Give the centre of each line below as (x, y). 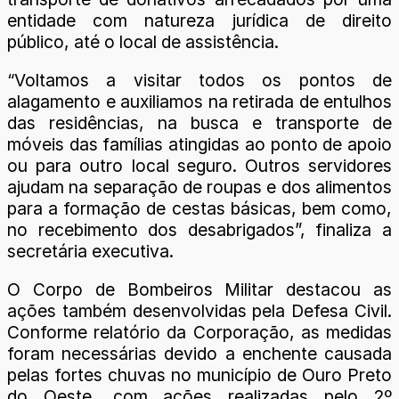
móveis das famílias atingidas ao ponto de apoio (199, 144)
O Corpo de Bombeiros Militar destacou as (199, 289)
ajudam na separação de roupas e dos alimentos (199, 187)
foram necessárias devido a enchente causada (199, 353)
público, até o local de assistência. (143, 41)
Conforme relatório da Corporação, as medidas (199, 332)
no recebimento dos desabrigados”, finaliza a (199, 229)
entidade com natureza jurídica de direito (199, 20)
